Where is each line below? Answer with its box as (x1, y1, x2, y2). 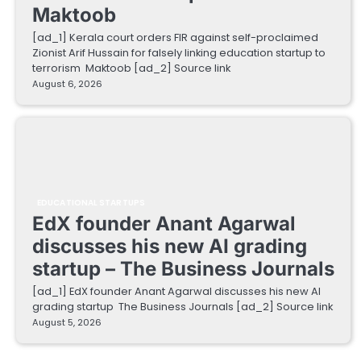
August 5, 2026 (32, 316, 102, 330)
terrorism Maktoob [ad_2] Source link (32, 60, 230, 77)
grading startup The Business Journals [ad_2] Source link (32, 299, 333, 315)
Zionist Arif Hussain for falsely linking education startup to (32, 45, 326, 61)
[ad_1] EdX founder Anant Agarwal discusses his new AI (32, 284, 321, 300)
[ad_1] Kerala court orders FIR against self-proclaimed (32, 30, 318, 46)
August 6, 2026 (32, 77, 102, 91)
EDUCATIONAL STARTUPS (37, 197, 145, 210)
